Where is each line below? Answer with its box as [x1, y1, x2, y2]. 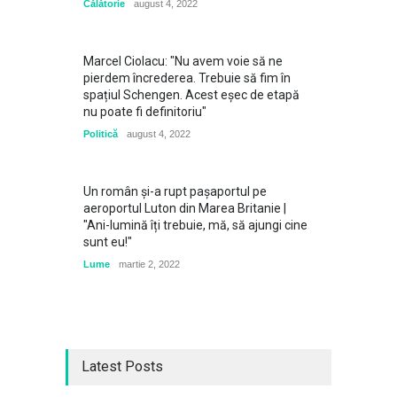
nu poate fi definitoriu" [83, 105, 206, 119]
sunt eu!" [83, 235, 132, 249]
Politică [83, 128, 118, 139]
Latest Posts [82, 358, 163, 375]
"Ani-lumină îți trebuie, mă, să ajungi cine [83, 218, 307, 232]
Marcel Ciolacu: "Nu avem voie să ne [83, 54, 283, 68]
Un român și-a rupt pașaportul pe [83, 184, 267, 198]
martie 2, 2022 [119, 259, 180, 269]
